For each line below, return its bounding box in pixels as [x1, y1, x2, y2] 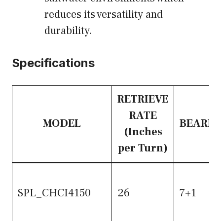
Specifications [12, 56, 95, 71]
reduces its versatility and [44, 7, 163, 22]
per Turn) [118, 141, 168, 155]
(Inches [123, 125, 162, 139]
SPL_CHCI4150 [18, 186, 91, 200]
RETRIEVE [117, 92, 168, 107]
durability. [44, 24, 92, 38]
